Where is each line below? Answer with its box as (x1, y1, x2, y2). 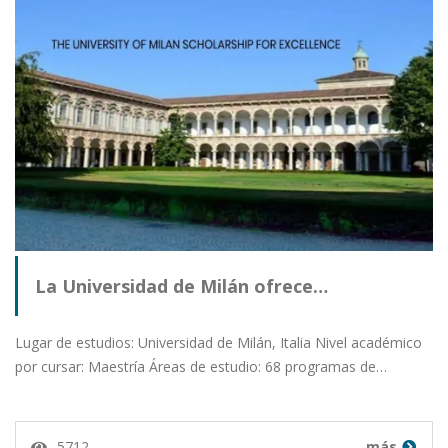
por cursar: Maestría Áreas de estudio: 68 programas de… (15, 357, 387, 376)
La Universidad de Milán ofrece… (35, 274, 328, 298)
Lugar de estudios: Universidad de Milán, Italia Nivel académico (15, 333, 422, 352)
